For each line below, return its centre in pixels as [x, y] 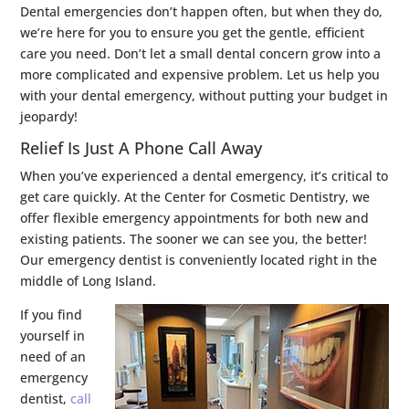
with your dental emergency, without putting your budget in [204, 95]
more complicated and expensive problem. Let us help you [200, 74]
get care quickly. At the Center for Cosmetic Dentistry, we [195, 196]
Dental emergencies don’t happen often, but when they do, [202, 11]
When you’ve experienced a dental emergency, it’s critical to [204, 175]
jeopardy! [49, 116]
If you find [52, 314]
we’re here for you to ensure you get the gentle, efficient [193, 32]
